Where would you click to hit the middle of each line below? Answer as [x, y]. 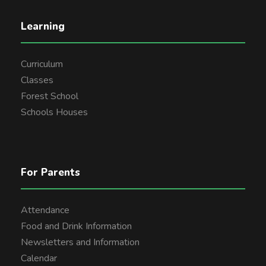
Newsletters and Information [80, 243]
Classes [37, 80]
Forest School [50, 96]
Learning [43, 27]
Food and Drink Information [76, 227]
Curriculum [42, 64]
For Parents [50, 173]
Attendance [45, 210]
